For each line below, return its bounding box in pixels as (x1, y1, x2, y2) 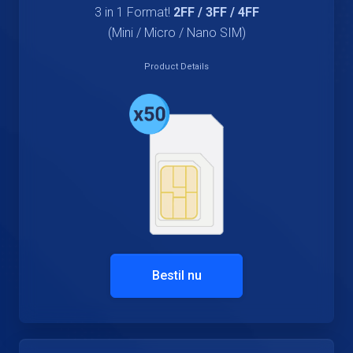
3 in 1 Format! (94, 5, 173, 20)
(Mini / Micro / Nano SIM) (107, 25, 246, 41)
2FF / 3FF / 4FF (173, 5, 259, 20)
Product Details (144, 61, 209, 72)
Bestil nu (151, 267, 202, 283)
